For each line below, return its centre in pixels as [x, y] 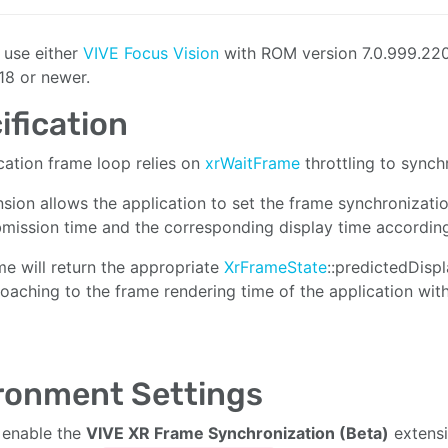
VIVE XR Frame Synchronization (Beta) [237, 432]
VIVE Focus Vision [153, 52]
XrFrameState [275, 266]
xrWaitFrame [252, 162]
